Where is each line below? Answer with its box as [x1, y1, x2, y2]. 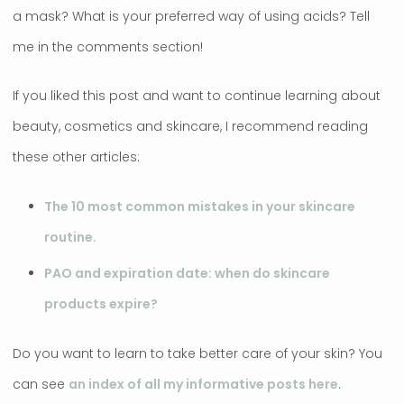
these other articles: [13, 147, 140, 166]
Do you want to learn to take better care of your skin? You [13, 344, 382, 363]
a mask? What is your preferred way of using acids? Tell [13, 7, 370, 26]
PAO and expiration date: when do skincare [44, 263, 330, 282]
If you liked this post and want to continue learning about [13, 86, 381, 105]
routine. [44, 227, 96, 246]
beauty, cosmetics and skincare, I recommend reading [13, 116, 368, 135]
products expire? [44, 294, 158, 313]
